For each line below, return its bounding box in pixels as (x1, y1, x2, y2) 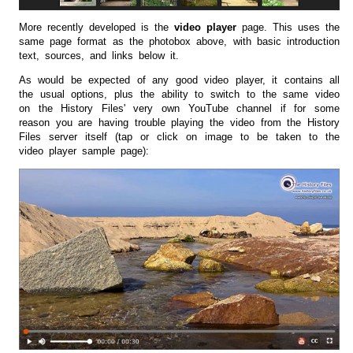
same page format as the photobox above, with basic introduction (19, 35, 340, 48)
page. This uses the (236, 21, 340, 34)
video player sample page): (19, 145, 149, 158)
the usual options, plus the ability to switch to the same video (19, 88, 340, 101)
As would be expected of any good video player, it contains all (19, 74, 340, 87)
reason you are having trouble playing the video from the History (19, 117, 340, 129)
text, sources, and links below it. (19, 50, 179, 62)
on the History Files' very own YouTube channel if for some (19, 102, 340, 115)
